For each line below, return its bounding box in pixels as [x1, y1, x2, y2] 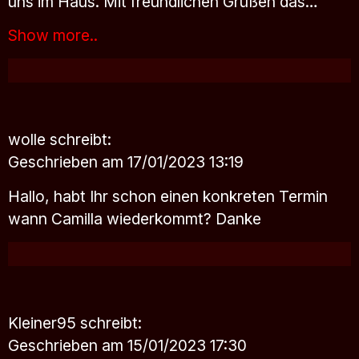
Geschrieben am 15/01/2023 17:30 [8, 336, 247, 356]
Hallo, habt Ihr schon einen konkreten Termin [8, 187, 328, 207]
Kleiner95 [8, 313, 80, 333]
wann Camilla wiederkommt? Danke [8, 209, 261, 229]
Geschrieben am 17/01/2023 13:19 [8, 152, 244, 172]
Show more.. [8, 26, 98, 46]
